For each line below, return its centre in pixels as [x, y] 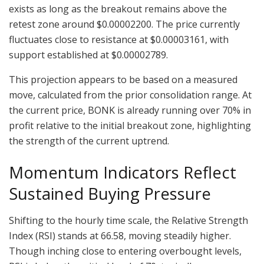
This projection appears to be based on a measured [123, 80]
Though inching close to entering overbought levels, [125, 251]
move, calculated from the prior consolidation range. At [130, 95]
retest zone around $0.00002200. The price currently [124, 24]
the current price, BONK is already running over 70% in [130, 110]
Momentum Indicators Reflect [123, 173]
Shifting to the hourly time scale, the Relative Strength [128, 220]
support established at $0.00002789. [88, 55]
